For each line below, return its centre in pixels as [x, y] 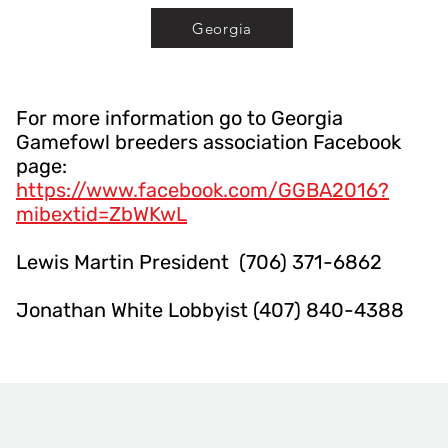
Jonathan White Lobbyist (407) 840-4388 [210, 310]
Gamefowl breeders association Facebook [208, 142]
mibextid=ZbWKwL [101, 214]
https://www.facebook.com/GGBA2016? [202, 190]
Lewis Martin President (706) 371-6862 [199, 262]
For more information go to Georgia [179, 118]
